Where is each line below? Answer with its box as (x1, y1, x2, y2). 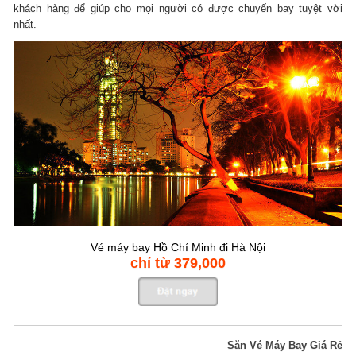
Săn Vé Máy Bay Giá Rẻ (226, 339, 342, 352)
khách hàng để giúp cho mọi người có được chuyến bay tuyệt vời (14, 2, 342, 15)
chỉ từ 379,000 (130, 254, 226, 271)
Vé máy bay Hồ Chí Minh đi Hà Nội (91, 240, 265, 253)
